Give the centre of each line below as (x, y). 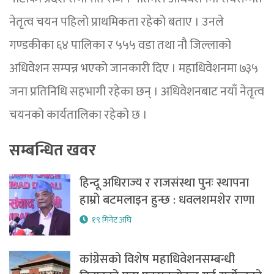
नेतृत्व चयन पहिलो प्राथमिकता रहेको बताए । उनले (117, 22)
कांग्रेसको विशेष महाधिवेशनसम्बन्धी (157, 260)
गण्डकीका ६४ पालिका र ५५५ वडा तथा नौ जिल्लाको (120, 46)
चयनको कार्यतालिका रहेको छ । (78, 115)
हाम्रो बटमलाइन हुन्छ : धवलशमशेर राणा (167, 200)
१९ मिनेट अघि (112, 220)
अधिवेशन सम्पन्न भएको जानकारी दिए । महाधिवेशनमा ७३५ (134, 69)
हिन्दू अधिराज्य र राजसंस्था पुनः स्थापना (164, 183)
